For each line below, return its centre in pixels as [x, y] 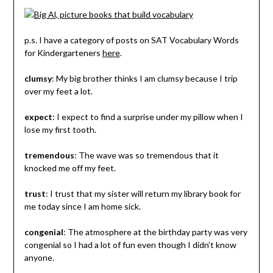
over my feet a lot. [58, 91]
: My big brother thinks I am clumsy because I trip [144, 78]
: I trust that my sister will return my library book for [143, 193]
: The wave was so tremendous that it [146, 155]
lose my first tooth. [60, 129]
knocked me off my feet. [70, 168]
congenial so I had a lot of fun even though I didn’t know [130, 244]
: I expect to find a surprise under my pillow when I [147, 116]
